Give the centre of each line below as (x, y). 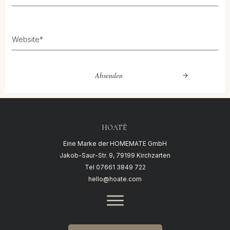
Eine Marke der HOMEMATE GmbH (115, 144)
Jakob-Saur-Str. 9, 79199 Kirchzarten (115, 156)
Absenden (109, 75)
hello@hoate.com (115, 179)
